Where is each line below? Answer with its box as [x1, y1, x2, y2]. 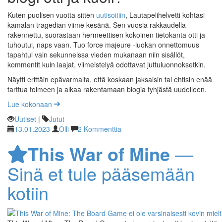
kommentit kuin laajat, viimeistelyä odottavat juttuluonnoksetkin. [7, 59, 206, 69]
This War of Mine [27, 140, 170, 166]
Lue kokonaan [7, 99, 54, 109]
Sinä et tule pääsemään [7, 160, 195, 186]
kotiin [7, 179, 49, 205]
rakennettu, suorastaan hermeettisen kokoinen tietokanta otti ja [7, 29, 205, 40]
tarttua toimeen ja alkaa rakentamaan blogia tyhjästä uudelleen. [7, 84, 207, 94]
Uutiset [14, 113, 36, 124]
